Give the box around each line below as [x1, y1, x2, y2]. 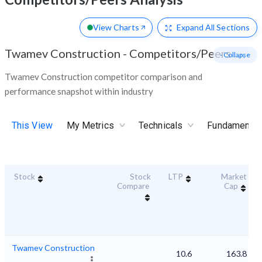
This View [12, 119, 53, 131]
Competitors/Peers [129, 46, 231, 61]
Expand [176, 22, 204, 33]
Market [221, 172, 247, 182]
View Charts [92, 22, 139, 33]
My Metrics [66, 119, 114, 131]
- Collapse [220, 50, 250, 60]
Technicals [139, 119, 183, 131]
